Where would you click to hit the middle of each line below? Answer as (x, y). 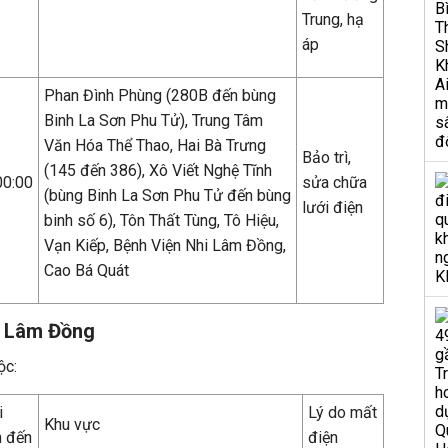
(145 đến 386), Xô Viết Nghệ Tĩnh (158, 170)
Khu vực (72, 424)
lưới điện (332, 207)
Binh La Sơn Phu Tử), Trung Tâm (153, 120)
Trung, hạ (333, 19)
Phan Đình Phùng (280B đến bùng (160, 95)
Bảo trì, (326, 157)
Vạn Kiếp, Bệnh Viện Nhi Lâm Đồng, (165, 245)
